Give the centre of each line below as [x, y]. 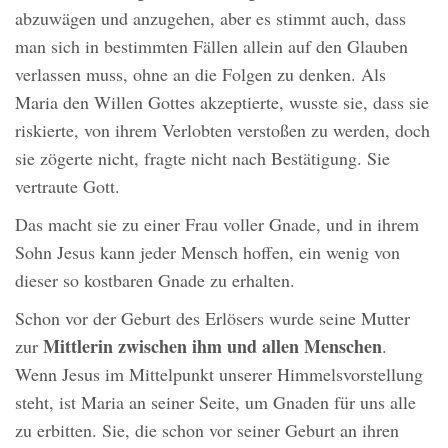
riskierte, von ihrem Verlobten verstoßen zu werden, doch [222, 130]
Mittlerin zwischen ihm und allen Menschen [212, 346]
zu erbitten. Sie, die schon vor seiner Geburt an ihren [207, 430]
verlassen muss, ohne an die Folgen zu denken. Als [200, 74]
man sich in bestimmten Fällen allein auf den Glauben [211, 46]
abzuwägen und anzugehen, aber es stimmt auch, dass [210, 18]
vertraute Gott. [67, 186]
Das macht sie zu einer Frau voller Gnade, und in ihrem [217, 224]
